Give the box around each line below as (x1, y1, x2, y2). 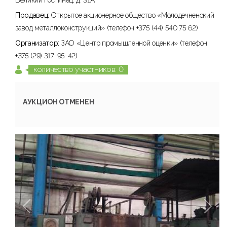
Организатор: (15, 39, 61, 47)
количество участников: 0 (33, 65, 124, 74)
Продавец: (15, 11, 51, 19)
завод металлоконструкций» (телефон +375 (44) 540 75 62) (15, 24, 198, 32)
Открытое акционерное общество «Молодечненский (51, 11, 214, 19)
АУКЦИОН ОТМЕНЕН (23, 98, 94, 106)
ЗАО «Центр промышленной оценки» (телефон (61, 39, 208, 47)
